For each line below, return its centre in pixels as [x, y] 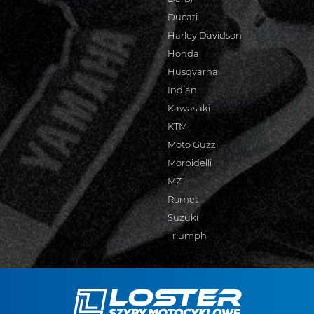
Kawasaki [189, 108]
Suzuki [183, 217]
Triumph [187, 235]
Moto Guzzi [193, 144]
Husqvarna [193, 71]
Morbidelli [190, 163]
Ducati [183, 17]
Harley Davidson [205, 35]
